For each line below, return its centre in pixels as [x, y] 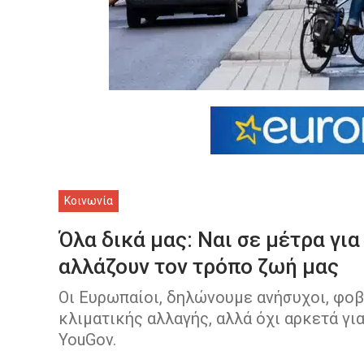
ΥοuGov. [87, 340]
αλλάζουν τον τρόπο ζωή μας [199, 266]
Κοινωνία [89, 201]
